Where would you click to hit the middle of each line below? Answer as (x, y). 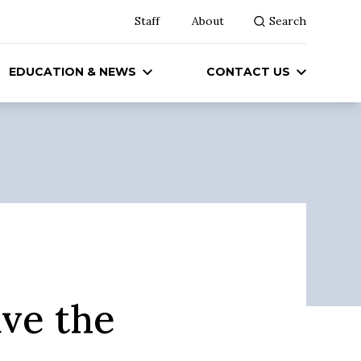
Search (288, 21)
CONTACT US (248, 72)
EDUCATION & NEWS (73, 72)
